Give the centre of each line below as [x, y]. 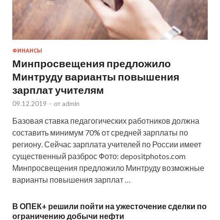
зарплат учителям [58, 90]
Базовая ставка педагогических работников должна [106, 121]
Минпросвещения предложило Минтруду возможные [108, 168]
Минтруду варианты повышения [96, 77]
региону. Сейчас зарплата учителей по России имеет [107, 144]
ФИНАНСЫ [27, 51]
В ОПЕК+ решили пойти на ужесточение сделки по [110, 206]
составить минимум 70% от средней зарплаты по [100, 133]
